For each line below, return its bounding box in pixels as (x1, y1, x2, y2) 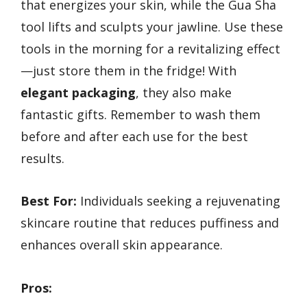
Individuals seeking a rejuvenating (77, 193, 280, 210)
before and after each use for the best (21, 127, 248, 145)
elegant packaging (21, 84, 136, 101)
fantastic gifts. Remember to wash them (21, 106, 260, 123)
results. (21, 149, 64, 167)
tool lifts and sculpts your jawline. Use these (21, 18, 283, 35)
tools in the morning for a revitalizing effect (21, 40, 280, 57)
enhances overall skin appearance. (21, 236, 223, 254)
